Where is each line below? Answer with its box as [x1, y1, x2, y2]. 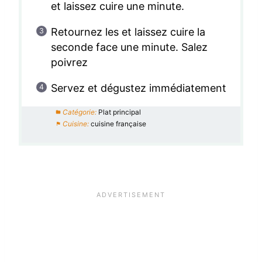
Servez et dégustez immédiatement [50, 81, 227, 94]
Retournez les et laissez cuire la [50, 25, 206, 38]
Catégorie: [62, 107, 96, 116]
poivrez [50, 56, 88, 68]
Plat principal [98, 107, 142, 116]
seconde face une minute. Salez [50, 40, 208, 53]
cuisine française [90, 119, 147, 128]
